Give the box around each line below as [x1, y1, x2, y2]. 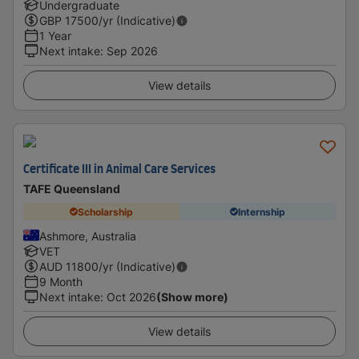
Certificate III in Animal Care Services [23, 164, 216, 175]
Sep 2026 [107, 44, 158, 58]
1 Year [39, 29, 71, 42]
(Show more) [156, 290, 228, 304]
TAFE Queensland [23, 182, 120, 196]
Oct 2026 [107, 290, 156, 304]
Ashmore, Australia [39, 229, 136, 243]
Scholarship [78, 205, 133, 218]
